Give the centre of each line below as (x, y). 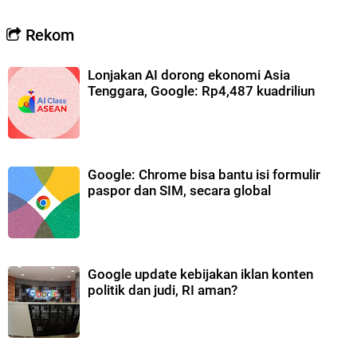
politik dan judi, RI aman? (163, 290)
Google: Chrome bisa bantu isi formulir (204, 175)
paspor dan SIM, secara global (179, 191)
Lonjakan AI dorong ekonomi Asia (189, 75)
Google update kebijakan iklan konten (200, 275)
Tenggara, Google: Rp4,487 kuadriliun (201, 91)
